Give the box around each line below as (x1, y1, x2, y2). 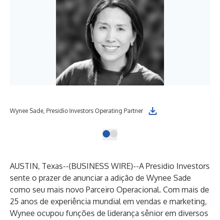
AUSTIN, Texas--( (10, 161, 71, 171)
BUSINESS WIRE (71, 161, 131, 171)
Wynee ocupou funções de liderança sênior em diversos (10, 208, 208, 218)
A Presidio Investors (139, 161, 210, 171)
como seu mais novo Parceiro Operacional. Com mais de (10, 185, 209, 194)
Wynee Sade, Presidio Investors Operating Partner (10, 107, 143, 114)
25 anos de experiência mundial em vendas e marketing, (10, 196, 207, 206)
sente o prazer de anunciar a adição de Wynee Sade (10, 173, 191, 183)
